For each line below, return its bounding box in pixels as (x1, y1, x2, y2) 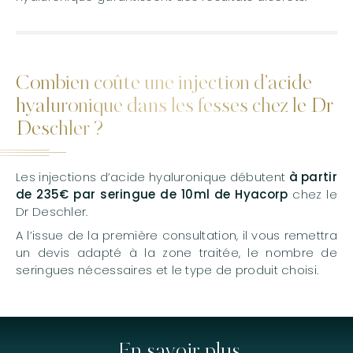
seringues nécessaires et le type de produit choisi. (16, 262, 319, 279)
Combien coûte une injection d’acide (16, 74, 312, 95)
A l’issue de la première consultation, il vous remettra (16, 227, 337, 244)
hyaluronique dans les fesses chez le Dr (16, 97, 333, 117)
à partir (288, 169, 337, 186)
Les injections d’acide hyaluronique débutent (16, 169, 289, 186)
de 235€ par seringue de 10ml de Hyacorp (16, 186, 288, 203)
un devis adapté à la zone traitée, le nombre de (16, 244, 337, 262)
